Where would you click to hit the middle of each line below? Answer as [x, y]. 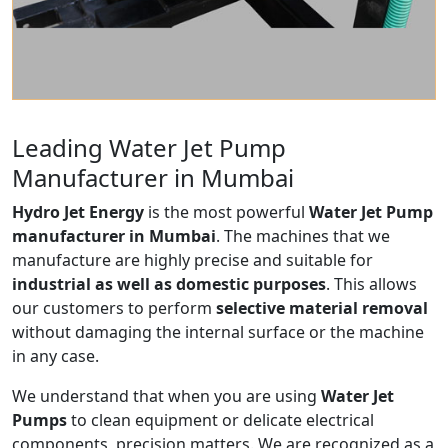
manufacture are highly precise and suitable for [192, 259]
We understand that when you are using [166, 395]
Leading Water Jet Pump [149, 147]
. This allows [371, 283]
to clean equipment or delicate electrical [220, 419]
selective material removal [322, 307]
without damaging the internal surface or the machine [218, 331]
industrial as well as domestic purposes [169, 283]
